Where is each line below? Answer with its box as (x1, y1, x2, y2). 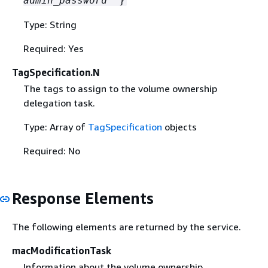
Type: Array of (23, 121, 88, 133)
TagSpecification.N (12, 66, 100, 78)
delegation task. (23, 97, 95, 109)
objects (162, 121, 197, 133)
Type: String (23, 19, 77, 31)
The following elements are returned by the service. (12, 220, 241, 233)
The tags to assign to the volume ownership (23, 83, 217, 95)
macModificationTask (12, 244, 111, 257)
